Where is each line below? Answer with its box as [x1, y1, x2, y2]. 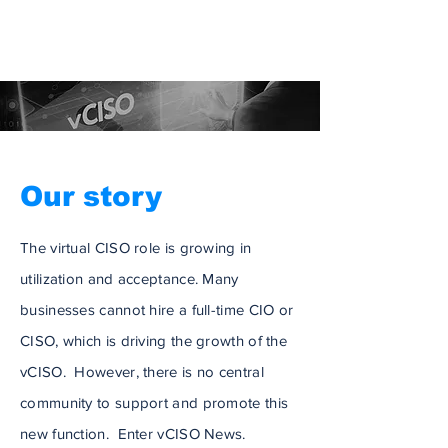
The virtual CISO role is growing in [20, 239, 252, 256]
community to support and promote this [20, 394, 289, 411]
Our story [20, 181, 162, 212]
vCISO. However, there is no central [20, 363, 264, 380]
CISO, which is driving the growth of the [20, 332, 288, 349]
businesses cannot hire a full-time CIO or [20, 301, 294, 318]
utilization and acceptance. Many [20, 270, 239, 287]
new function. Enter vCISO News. [20, 425, 246, 442]
